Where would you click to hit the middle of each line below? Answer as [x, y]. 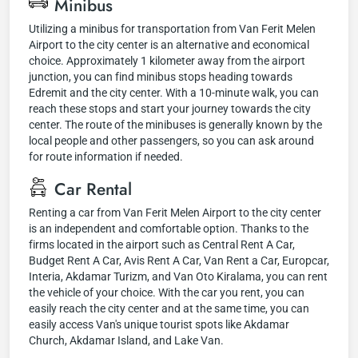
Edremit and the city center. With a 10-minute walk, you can [174, 93]
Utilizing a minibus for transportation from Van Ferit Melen [172, 29]
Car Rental [93, 189]
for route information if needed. [106, 157]
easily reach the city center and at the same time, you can [169, 308]
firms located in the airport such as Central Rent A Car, [162, 245]
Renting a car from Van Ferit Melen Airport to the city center [175, 213]
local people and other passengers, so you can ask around [171, 141]
